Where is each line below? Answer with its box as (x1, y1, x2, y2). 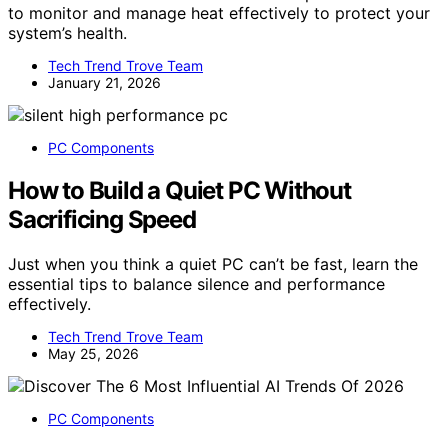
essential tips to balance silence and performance (8, 273, 385, 294)
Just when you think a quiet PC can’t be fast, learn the (8, 253, 418, 274)
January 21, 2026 (48, 73, 161, 91)
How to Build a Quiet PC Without (8, 175, 351, 205)
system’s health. (8, 22, 127, 43)
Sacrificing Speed (8, 204, 196, 234)
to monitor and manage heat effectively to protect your (8, 2, 430, 23)
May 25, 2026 (48, 344, 139, 362)
